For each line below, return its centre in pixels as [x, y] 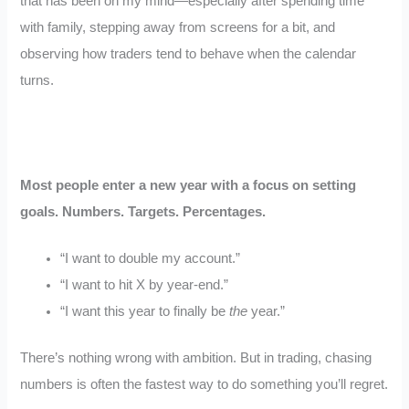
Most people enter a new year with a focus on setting [189, 186]
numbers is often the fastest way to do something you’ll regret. [204, 385]
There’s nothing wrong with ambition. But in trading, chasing [196, 358]
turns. [37, 80]
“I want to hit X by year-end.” [145, 285]
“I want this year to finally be [145, 312]
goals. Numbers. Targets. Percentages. [143, 212]
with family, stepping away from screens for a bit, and [178, 27]
